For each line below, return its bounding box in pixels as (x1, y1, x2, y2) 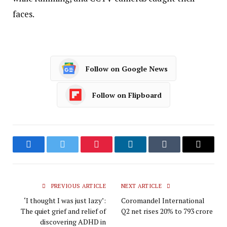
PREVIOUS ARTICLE (49, 182, 106, 190)
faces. (13, 8, 34, 20)
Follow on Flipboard (92, 90, 162, 100)
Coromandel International (121, 196, 205, 206)
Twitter (62, 146, 88, 157)
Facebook (28, 146, 63, 157)
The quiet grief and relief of (21, 206, 106, 216)
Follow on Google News (85, 63, 168, 73)
